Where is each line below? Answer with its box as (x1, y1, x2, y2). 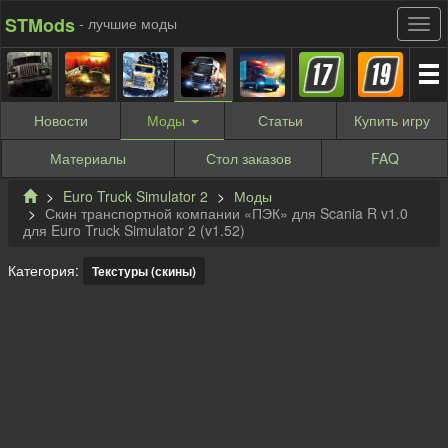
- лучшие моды (79, 13, 177, 33)
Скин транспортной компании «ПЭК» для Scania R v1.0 (45, 203, 408, 224)
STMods (5, 11, 75, 38)
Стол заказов (205, 148, 291, 168)
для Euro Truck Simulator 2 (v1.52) (23, 220, 245, 241)
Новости (33, 110, 88, 130)
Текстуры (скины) (92, 262, 196, 281)
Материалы (50, 148, 126, 168)
